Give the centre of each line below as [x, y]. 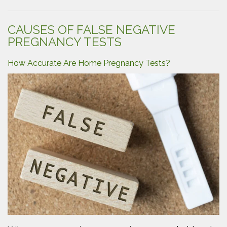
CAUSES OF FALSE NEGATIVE [91, 30]
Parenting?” [143, 13]
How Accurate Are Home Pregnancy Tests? [89, 63]
